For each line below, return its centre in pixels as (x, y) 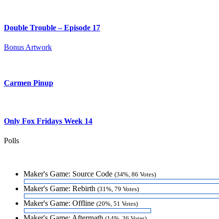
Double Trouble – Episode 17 (52, 28)
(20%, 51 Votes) (117, 203)
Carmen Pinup (29, 83)
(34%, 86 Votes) (135, 174)
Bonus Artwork (28, 47)
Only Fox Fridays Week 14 (48, 121)
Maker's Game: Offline (60, 203)
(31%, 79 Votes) (118, 189)
